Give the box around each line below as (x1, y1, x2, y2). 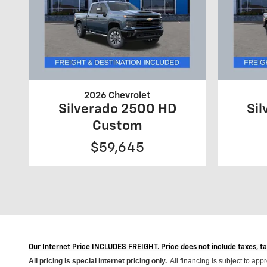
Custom (92, 119, 142, 133)
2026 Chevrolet (83, 91, 151, 101)
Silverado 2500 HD (58, 103, 176, 117)
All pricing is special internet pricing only (29, 257, 165, 266)
